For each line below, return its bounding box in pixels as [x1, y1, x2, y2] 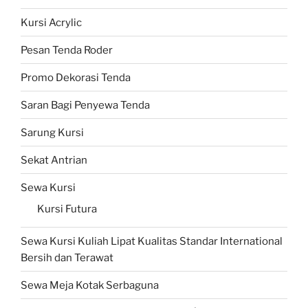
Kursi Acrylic [21, 16, 82, 29]
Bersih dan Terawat [21, 251, 113, 264]
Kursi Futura [37, 203, 97, 216]
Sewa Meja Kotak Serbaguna [21, 278, 159, 291]
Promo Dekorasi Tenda [21, 71, 131, 84]
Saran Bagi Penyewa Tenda [21, 98, 150, 111]
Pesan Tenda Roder [21, 43, 113, 56]
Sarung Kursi [21, 126, 84, 139]
